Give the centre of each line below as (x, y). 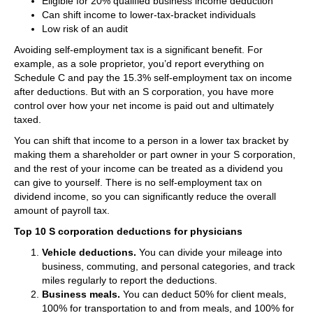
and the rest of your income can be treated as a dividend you (148, 168)
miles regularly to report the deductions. (130, 280)
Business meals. (81, 294)
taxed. (29, 119)
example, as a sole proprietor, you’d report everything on (139, 63)
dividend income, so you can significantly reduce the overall (145, 196)
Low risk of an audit (85, 28)
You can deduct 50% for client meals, (203, 294)
